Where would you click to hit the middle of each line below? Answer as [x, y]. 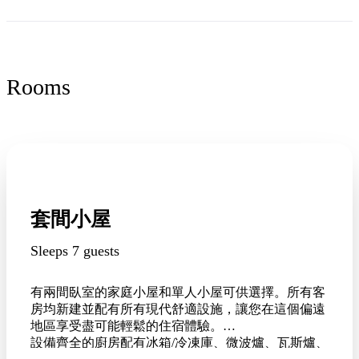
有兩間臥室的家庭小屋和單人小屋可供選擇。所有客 [178, 292]
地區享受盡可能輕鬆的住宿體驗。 [127, 325]
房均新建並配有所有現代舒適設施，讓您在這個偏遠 [178, 309]
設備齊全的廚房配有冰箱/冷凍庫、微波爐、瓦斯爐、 [179, 342]
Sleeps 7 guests [75, 250]
